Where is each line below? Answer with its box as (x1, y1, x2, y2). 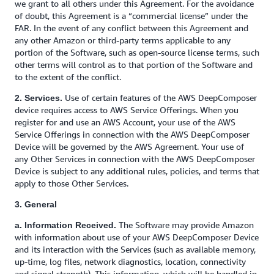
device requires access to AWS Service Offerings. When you (15, 105, 239, 115)
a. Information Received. (15, 220, 116, 230)
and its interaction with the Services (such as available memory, (15, 244, 256, 254)
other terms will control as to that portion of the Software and (15, 59, 253, 70)
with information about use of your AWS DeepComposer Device (15, 232, 259, 242)
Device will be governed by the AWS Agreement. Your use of (15, 141, 244, 152)
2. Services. (15, 93, 62, 103)
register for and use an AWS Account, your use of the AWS (15, 117, 235, 127)
